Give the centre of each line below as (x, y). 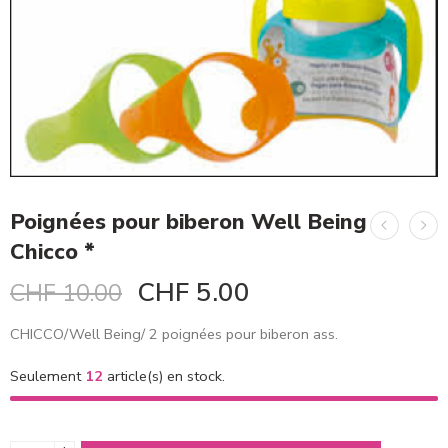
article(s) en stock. (164, 376)
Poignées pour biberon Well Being (188, 222)
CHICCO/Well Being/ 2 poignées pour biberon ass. (174, 334)
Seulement (47, 376)
